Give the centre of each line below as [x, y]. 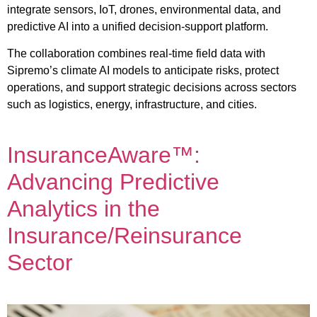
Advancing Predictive [113, 182]
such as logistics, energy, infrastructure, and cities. [132, 105]
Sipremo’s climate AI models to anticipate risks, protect [143, 71]
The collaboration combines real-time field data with [136, 54]
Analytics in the [83, 209]
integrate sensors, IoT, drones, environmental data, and [144, 9]
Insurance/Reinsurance [125, 236]
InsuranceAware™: [104, 155]
